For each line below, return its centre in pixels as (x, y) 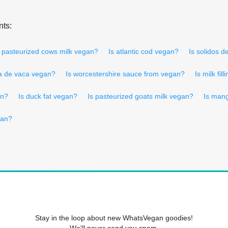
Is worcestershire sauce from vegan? (125, 74)
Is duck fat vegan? (48, 96)
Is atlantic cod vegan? (144, 51)
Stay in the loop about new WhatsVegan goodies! (114, 218)
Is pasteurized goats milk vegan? (140, 96)
